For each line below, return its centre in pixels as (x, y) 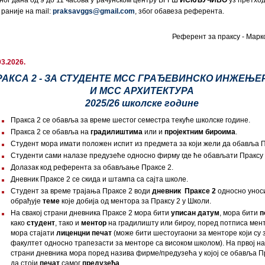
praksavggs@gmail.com (94, 11)
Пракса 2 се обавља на (51, 132)
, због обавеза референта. (180, 11)
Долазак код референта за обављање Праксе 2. (92, 167)
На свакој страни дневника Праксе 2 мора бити (91, 213)
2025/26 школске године (142, 103)
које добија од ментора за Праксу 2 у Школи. (135, 201)
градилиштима (117, 132)
